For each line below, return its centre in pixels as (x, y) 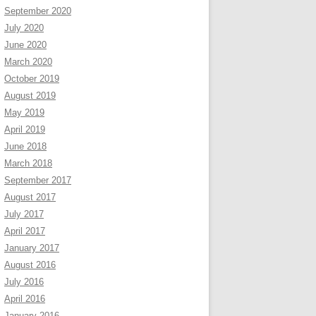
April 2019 (25, 129)
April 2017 (25, 231)
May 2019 (24, 113)
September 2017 (38, 180)
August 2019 (30, 96)
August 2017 (30, 197)
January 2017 (32, 248)
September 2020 (38, 11)
